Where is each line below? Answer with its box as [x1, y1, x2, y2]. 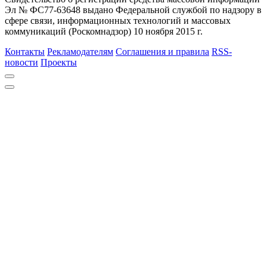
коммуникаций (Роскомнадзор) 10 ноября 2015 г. [5, 26, 203, 36]
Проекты [41, 57, 77, 67]
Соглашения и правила [116, 46, 209, 57]
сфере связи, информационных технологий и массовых [5, 15, 231, 26]
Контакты [5, 46, 45, 57]
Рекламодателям [47, 46, 113, 57]
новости [5, 57, 38, 67]
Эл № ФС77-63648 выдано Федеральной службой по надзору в [5, 4, 262, 15]
